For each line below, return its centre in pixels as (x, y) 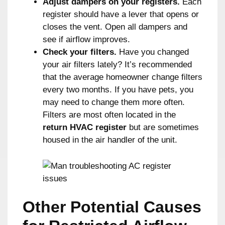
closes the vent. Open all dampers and (115, 27)
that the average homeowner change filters (123, 77)
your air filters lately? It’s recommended (117, 64)
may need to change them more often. (114, 102)
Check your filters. (80, 52)
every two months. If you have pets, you (118, 89)
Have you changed (153, 52)
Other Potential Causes (112, 207)
